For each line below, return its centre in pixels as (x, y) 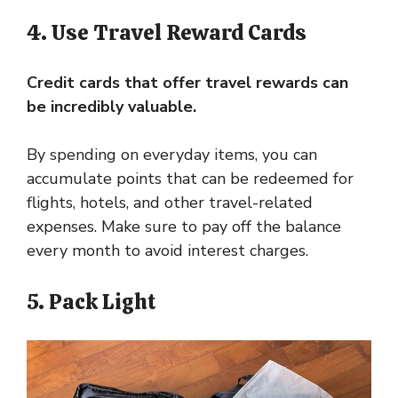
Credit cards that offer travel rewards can (187, 83)
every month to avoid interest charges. (167, 251)
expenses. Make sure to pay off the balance (184, 227)
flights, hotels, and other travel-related (170, 203)
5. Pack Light (92, 302)
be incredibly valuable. (111, 107)
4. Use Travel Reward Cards (167, 33)
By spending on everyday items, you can (172, 155)
